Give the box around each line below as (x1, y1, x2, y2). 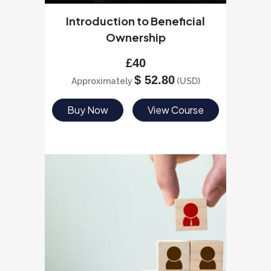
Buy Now (67, 103, 108, 116)
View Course (148, 103, 204, 116)
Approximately (71, 76, 134, 86)
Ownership (105, 30, 166, 44)
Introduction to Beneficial (66, 14, 205, 28)
